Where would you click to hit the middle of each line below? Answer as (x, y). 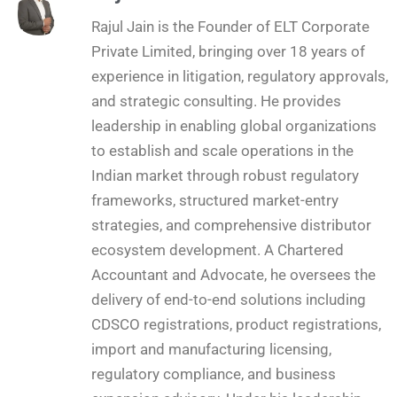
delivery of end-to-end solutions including (229, 299)
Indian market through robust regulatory (225, 175)
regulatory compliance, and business (214, 374)
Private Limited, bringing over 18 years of (228, 51)
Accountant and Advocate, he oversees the (234, 274)
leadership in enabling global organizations (234, 125)
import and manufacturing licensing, (211, 349)
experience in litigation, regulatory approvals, (240, 76)
